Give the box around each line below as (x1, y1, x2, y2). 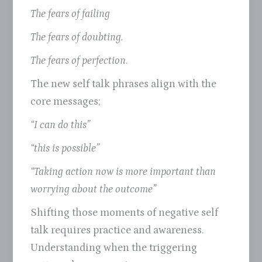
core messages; (30, 95, 101, 108)
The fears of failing (30, 8, 111, 20)
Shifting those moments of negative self (30, 206, 219, 219)
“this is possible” (30, 142, 100, 155)
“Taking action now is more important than (30, 166, 216, 178)
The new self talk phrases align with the (30, 78, 217, 91)
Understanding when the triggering (30, 242, 198, 254)
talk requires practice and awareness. (30, 224, 205, 237)
